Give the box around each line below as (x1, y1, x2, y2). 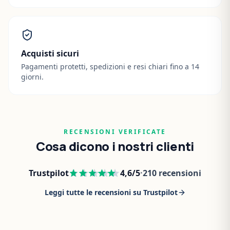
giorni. (21, 72, 44, 82)
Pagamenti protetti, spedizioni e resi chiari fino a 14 (21, 62, 199, 72)
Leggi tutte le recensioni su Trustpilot (44, 187, 178, 198)
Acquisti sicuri (21, 48, 79, 60)
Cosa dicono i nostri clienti (35, 138, 195, 155)
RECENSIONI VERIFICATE (64, 127, 166, 137)
